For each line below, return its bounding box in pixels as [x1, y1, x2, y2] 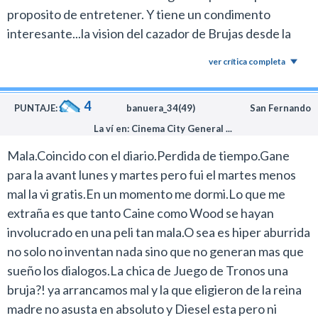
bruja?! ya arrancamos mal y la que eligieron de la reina [7, 282, 302, 297]
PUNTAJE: [14, 102, 57, 114]
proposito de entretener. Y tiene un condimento [7, 6, 270, 22]
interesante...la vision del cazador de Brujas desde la [7, 26, 291, 41]
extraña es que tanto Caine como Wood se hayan [7, 205, 274, 221]
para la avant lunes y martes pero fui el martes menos [7, 167, 296, 182]
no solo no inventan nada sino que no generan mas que [7, 243, 304, 259]
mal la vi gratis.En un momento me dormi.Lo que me [7, 186, 285, 202]
